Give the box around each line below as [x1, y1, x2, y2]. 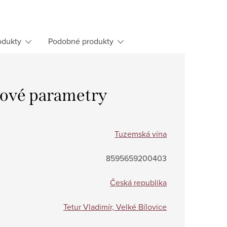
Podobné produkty [48, 35, 113, 47]
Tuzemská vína [115, 128, 167, 140]
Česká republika [110, 177, 167, 188]
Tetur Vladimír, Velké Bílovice [63, 201, 167, 213]
